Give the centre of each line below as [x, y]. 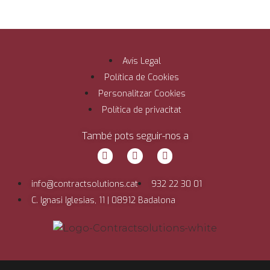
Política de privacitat [142, 110]
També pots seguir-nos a [135, 136]
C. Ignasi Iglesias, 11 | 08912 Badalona [103, 201]
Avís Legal [142, 61]
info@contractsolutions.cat [85, 184]
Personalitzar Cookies [142, 94]
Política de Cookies [142, 78]
